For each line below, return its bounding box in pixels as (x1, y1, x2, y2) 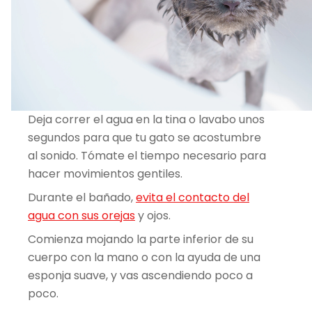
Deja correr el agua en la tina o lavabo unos (28, 111, 265, 128)
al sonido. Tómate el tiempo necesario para (28, 148, 266, 164)
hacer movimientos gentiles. (28, 166, 182, 182)
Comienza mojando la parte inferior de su (28, 231, 253, 248)
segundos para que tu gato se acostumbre (28, 130, 261, 146)
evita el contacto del (136, 189, 249, 206)
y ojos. (135, 208, 171, 224)
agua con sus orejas (28, 208, 135, 224)
